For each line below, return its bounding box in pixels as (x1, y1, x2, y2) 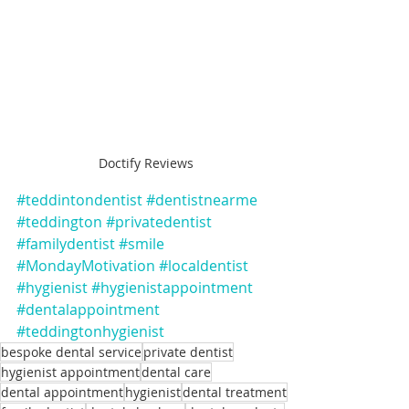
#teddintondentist (16, 190, 142, 211)
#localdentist (159, 256, 248, 277)
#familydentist (16, 234, 115, 255)
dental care (142, 363, 211, 382)
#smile (119, 234, 164, 255)
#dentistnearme (146, 190, 257, 211)
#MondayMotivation (16, 256, 155, 277)
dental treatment (183, 383, 287, 402)
